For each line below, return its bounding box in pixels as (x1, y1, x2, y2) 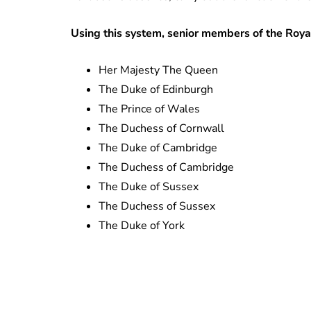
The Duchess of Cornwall (99, 120, 224, 136)
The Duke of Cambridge (99, 140, 217, 155)
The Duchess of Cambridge (99, 159, 234, 175)
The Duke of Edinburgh (99, 81, 213, 97)
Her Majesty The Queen (99, 62, 218, 78)
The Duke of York (99, 217, 185, 233)
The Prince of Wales (99, 101, 200, 117)
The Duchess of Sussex (99, 198, 215, 214)
